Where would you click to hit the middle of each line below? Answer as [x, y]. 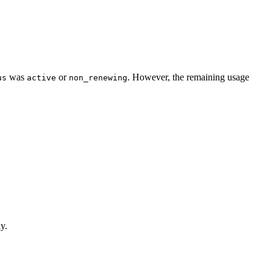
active [41, 78]
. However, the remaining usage [188, 77]
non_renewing [98, 78]
